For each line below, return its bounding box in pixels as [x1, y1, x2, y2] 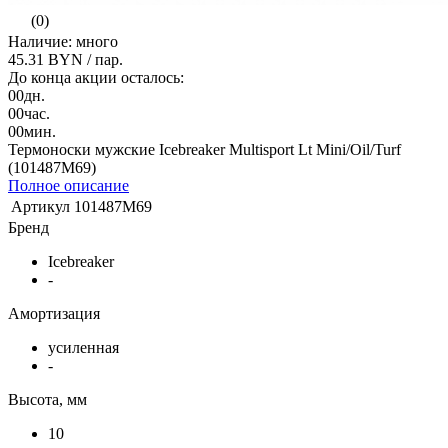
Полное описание [8, 176, 129, 194]
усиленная [48, 338, 119, 356]
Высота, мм [8, 390, 87, 408]
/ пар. [87, 50, 123, 68]
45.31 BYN [8, 50, 87, 68]
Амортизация [8, 304, 100, 322]
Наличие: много [8, 32, 118, 50]
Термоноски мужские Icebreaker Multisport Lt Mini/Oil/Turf [8, 140, 401, 158]
